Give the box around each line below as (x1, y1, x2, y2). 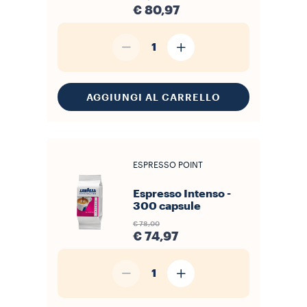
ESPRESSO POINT (133, 161, 203, 169)
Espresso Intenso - (133, 188, 231, 199)
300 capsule (133, 201, 201, 212)
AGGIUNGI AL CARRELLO (86, 92, 221, 102)
